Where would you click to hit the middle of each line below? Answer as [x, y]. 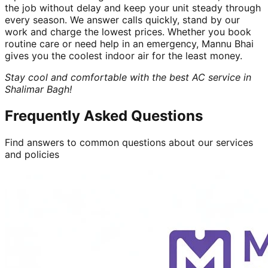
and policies [32, 154]
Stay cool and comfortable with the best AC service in [128, 77]
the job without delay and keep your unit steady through [133, 7]
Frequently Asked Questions [104, 115]
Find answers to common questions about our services [129, 142]
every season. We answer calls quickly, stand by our [122, 19]
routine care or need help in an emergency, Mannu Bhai [129, 43]
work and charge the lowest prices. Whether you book [128, 31]
